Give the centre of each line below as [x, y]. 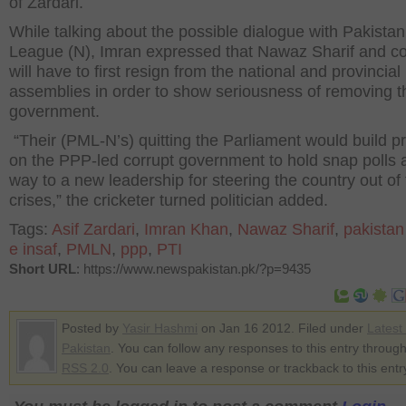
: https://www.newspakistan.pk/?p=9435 [193, 269]
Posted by [92, 328]
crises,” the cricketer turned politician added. [169, 200]
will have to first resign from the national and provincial [205, 72]
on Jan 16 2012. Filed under [282, 328]
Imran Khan [186, 229]
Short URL [43, 269]
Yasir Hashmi [160, 328]
